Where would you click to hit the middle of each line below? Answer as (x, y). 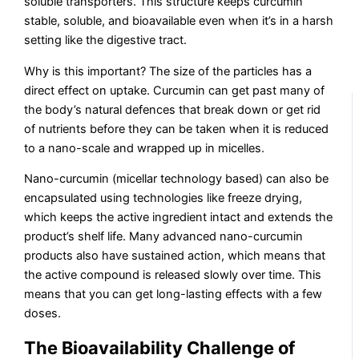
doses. (43, 314)
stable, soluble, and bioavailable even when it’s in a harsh (179, 21)
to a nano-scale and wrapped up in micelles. (145, 148)
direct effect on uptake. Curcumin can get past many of (175, 90)
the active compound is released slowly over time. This (173, 275)
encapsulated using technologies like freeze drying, (163, 198)
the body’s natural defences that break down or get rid (173, 109)
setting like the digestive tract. (106, 40)
